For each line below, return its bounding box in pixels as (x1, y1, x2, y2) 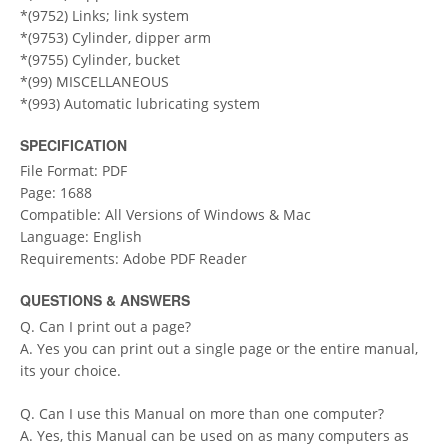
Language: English (20, 227, 142, 247)
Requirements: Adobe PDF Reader (20, 249, 247, 269)
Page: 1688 (20, 183, 92, 203)
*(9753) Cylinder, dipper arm (20, 27, 211, 47)
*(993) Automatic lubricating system (20, 93, 260, 113)
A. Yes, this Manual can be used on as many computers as (20, 425, 409, 445)
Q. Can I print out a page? (20, 316, 191, 336)
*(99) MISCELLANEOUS (20, 71, 169, 91)
